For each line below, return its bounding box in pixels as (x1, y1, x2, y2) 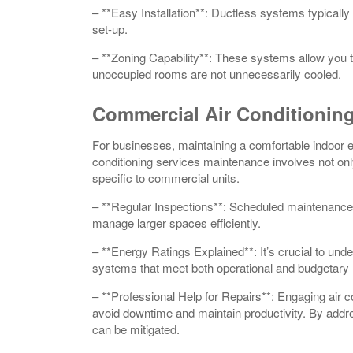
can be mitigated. (92, 320, 180, 337)
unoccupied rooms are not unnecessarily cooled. (92, 65, 341, 82)
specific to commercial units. (92, 169, 240, 186)
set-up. (92, 20, 128, 37)
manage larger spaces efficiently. (92, 214, 261, 231)
